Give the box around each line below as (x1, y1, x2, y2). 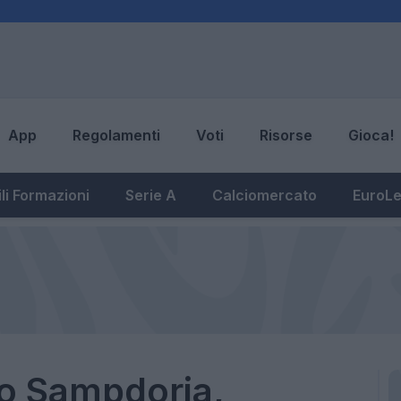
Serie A (125, 185, 176, 204)
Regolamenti (73, 126, 160, 145)
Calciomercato (212, 185, 317, 204)
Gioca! (348, 126, 394, 145)
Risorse (260, 126, 312, 145)
